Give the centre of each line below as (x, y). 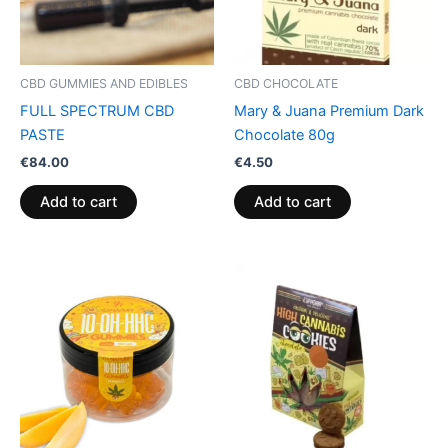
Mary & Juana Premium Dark (329, 110)
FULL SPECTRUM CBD (97, 110)
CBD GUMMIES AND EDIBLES (104, 84)
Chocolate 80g (284, 134)
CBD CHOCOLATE (286, 84)
